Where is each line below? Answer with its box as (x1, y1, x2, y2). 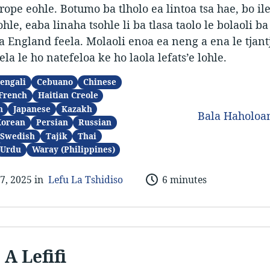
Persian (36, 117, 68, 128)
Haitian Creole (37, 90, 98, 101)
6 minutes (162, 172, 207, 186)
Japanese (13, 103, 51, 115)
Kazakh (61, 103, 92, 115)
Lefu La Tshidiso (48, 172, 123, 186)
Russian (78, 117, 112, 128)
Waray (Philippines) (31, 144, 115, 155)
